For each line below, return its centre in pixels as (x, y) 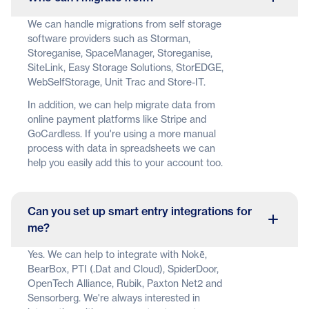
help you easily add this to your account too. (125, 162)
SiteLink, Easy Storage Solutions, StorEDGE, (126, 67)
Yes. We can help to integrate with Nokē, (117, 254)
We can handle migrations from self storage (124, 24)
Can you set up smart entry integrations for (140, 211)
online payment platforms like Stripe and (117, 119)
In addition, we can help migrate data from (121, 104)
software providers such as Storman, (109, 38)
